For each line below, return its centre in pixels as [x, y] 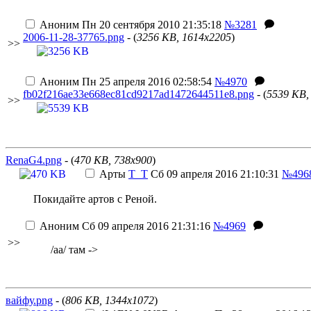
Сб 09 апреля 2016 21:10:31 [213, 174]
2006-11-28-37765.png [74, 37]
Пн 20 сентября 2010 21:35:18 [150, 25]
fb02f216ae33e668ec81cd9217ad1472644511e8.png [138, 94]
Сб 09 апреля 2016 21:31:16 [145, 226]
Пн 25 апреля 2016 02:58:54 [145, 82]
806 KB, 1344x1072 [110, 300]
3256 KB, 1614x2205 [184, 37]
